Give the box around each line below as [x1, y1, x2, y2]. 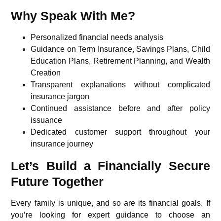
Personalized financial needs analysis [31, 33, 164, 42]
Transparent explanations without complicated [31, 80, 210, 89]
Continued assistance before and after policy [31, 104, 210, 113]
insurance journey [31, 140, 94, 148]
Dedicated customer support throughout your [31, 128, 210, 137]
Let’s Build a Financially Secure [11, 159, 210, 173]
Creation [31, 69, 61, 77]
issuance [31, 116, 63, 125]
